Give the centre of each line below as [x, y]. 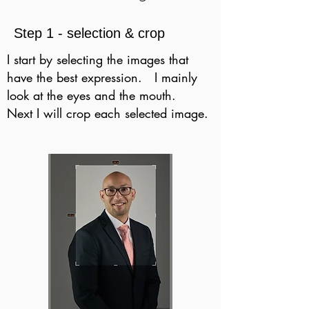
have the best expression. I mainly [102, 77]
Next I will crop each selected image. [108, 113]
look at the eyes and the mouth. [91, 95]
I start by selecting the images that [98, 59]
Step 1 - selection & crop [89, 33]
